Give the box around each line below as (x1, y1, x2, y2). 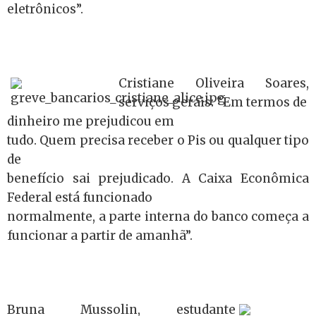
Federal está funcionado (7, 190, 152, 205)
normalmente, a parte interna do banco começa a (7, 209, 309, 224)
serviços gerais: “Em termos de (119, 95, 307, 110)
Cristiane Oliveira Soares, (119, 75, 309, 91)
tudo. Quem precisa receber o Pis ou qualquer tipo (7, 133, 309, 148)
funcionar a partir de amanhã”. (7, 228, 193, 243)
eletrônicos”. (7, 1, 83, 17)
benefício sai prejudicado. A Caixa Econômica (7, 171, 309, 186)
